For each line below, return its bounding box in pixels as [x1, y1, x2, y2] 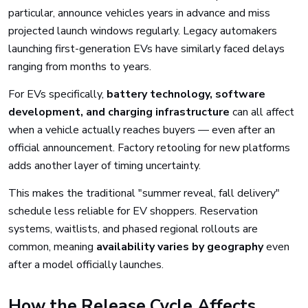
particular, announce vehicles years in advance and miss [8, 5, 270, 21]
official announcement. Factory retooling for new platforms [8, 140, 290, 155]
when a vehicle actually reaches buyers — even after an [8, 122, 275, 137]
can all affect [230, 104, 294, 120]
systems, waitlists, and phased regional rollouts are [8, 221, 258, 236]
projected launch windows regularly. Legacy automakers [8, 23, 277, 38]
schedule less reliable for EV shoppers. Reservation [8, 203, 258, 219]
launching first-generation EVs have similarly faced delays [8, 41, 285, 56]
